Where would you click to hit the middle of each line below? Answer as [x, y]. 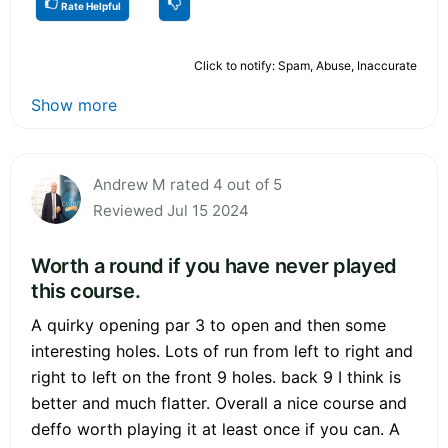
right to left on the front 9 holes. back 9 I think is [216, 376]
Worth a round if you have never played [214, 265]
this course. [86, 290]
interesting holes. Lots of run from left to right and [222, 350]
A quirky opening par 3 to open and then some [208, 324]
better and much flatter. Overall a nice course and [219, 402]
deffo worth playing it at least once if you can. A [215, 428]
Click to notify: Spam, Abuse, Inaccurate [305, 65]
